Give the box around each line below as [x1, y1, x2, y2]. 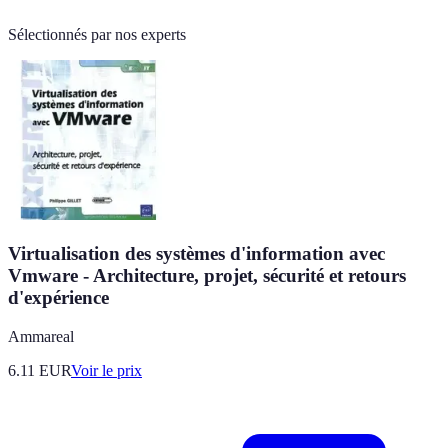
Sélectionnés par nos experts [8, 26, 186, 44]
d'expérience [8, 286, 109, 308]
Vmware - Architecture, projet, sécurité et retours [8, 264, 406, 286]
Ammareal [8, 327, 74, 345]
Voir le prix [71, 361, 142, 379]
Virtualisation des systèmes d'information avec [8, 242, 385, 264]
